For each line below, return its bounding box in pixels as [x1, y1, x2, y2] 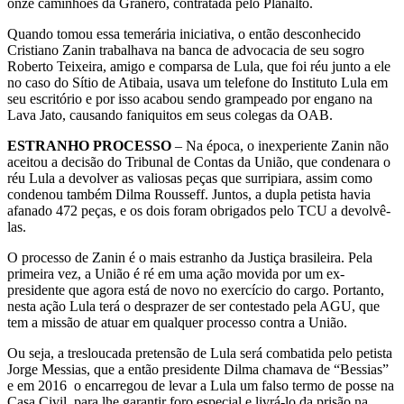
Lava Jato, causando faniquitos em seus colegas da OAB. [7, 107, 333, 124]
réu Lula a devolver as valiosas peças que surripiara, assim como [7, 170, 372, 187]
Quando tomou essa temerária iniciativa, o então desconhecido [7, 26, 361, 42]
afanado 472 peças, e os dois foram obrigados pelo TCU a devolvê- [7, 203, 390, 219]
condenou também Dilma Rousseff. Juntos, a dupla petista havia [7, 187, 371, 203]
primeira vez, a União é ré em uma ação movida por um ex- [7, 266, 344, 282]
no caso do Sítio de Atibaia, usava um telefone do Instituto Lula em [7, 75, 388, 91]
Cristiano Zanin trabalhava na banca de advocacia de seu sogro [7, 42, 364, 59]
